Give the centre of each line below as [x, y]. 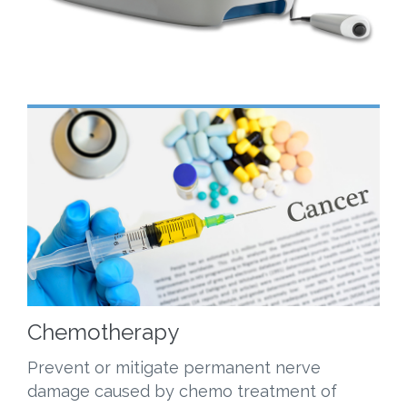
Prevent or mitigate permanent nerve [174, 367]
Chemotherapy [103, 332]
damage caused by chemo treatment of [182, 391]
